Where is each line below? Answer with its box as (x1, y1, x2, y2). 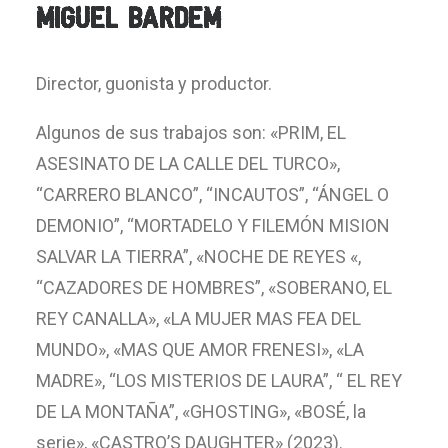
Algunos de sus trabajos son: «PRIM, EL (36, 122, 346, 143)
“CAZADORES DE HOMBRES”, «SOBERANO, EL (36, 277, 392, 298)
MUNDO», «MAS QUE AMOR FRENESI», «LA (36, 339, 364, 360)
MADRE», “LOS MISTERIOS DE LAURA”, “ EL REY (36, 370, 402, 391)
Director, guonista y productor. (36, 73, 272, 94)
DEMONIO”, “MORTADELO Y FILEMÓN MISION (36, 215, 390, 236)
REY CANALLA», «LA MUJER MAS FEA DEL (36, 308, 361, 329)
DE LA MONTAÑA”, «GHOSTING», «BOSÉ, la (36, 401, 366, 422)
